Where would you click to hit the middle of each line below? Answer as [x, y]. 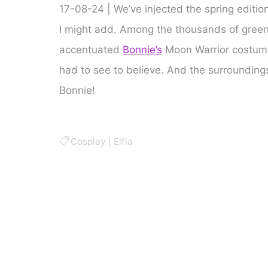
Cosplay [88, 141]
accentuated [91, 49]
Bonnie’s [142, 49]
